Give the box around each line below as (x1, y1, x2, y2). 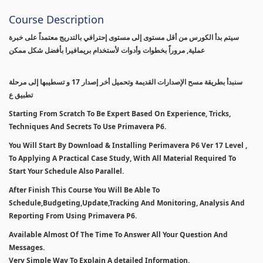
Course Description (9, 12, 104, 26)
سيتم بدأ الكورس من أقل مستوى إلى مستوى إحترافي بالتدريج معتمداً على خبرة (9, 32, 239, 42)
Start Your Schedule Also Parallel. (9, 166, 124, 176)
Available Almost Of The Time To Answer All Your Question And (9, 229, 228, 240)
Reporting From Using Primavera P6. (9, 210, 137, 221)
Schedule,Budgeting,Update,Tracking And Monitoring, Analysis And (9, 197, 245, 208)
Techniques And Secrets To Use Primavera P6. (9, 121, 166, 131)
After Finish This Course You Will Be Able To (9, 184, 160, 195)
